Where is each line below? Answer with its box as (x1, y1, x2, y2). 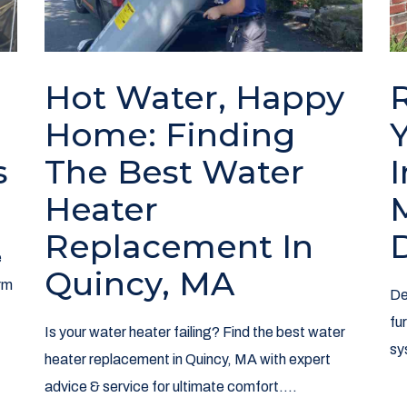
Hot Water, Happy (44, 77, 344, 118)
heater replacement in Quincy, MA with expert (44, 352, 331, 368)
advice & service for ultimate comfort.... (44, 379, 297, 395)
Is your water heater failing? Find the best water (44, 324, 345, 341)
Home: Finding (44, 114, 295, 155)
